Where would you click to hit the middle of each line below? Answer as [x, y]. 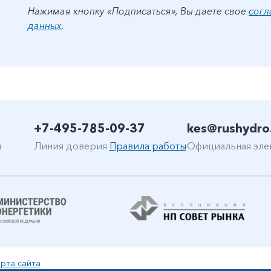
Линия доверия [71, 146]
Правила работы [148, 146]
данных [45, 25]
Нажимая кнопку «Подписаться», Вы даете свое [139, 11]
